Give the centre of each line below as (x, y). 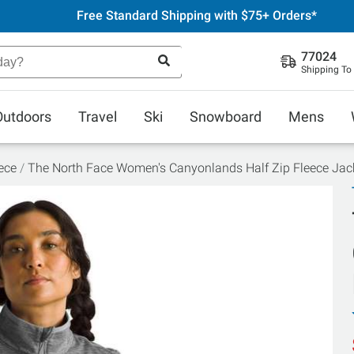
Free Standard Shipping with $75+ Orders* (196, 15)
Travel (98, 117)
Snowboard (226, 117)
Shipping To (326, 70)
